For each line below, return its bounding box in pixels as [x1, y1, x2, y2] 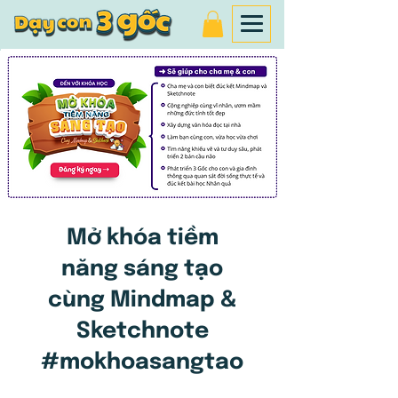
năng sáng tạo [61, 258, 223, 282]
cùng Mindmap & [47, 289, 237, 313]
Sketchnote [76, 320, 209, 344]
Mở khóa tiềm [66, 227, 219, 251]
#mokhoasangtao [41, 351, 243, 375]
